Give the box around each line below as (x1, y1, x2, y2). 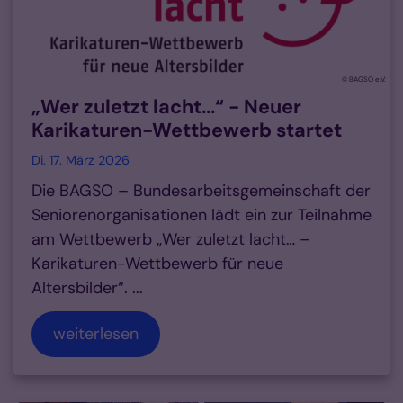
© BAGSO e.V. (342, 75, 386, 85)
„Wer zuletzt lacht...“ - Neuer (31, 94, 301, 121)
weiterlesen (53, 323, 139, 345)
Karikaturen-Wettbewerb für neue (31, 253, 283, 275)
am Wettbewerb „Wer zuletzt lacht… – (31, 228, 310, 251)
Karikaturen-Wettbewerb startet (31, 118, 342, 144)
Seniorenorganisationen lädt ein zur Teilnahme (31, 204, 372, 227)
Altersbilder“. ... (31, 277, 143, 300)
